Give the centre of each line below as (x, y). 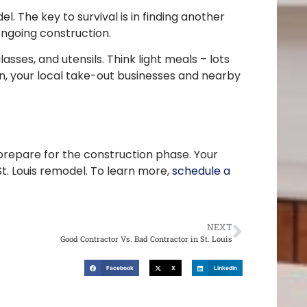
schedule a (201, 171)
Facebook (120, 268)
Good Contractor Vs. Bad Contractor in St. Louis (146, 238)
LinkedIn (225, 268)
